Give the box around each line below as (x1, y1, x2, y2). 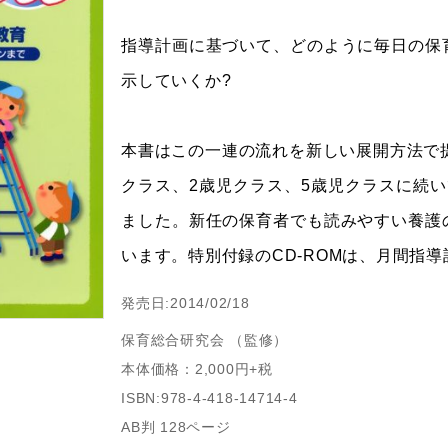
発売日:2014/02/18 (121, 295, 250, 311)
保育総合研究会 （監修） (121, 332, 289, 348)
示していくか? (121, 71, 232, 89)
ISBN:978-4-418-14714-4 (121, 390, 298, 406)
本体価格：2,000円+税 (121, 361, 273, 377)
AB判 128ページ (121, 419, 231, 435)
